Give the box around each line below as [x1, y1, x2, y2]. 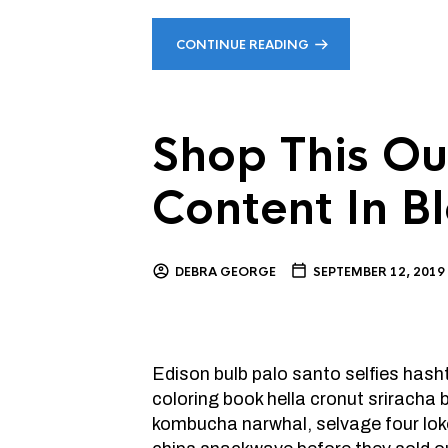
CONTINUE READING [176, 37, 309, 53]
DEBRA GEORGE [175, 264, 276, 280]
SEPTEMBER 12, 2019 [313, 264, 445, 280]
